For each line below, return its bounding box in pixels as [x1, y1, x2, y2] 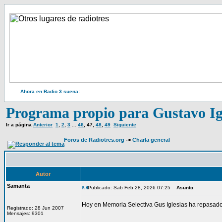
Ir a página [6, 122, 33, 127]
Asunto [176, 185, 193, 190]
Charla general [132, 137, 170, 143]
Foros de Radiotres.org [64, 137, 124, 143]
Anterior [33, 122, 53, 127]
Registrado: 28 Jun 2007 [7, 205, 64, 211]
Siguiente [113, 122, 136, 127]
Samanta [7, 183, 30, 189]
